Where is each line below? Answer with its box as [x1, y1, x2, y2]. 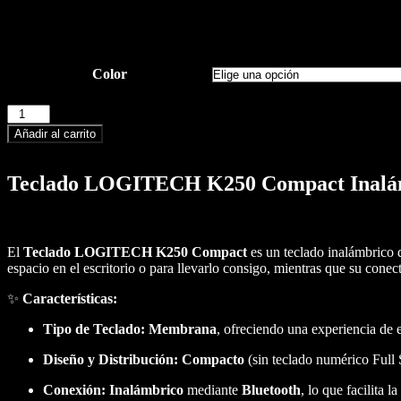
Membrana [149, 320, 217, 337]
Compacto [182, 351, 244, 367]
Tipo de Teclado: [43, 320, 145, 337]
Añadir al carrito [14, 127, 96, 141]
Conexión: [43, 381, 106, 397]
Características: [22, 290, 117, 306]
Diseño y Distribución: [43, 351, 178, 367]
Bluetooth [242, 381, 301, 397]
